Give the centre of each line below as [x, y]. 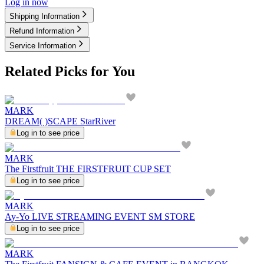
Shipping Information [44, 16]
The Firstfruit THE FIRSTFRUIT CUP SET [88, 169]
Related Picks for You [70, 72]
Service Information [43, 46]
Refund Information [42, 31]
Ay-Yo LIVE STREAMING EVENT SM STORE [100, 217]
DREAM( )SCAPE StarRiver [60, 121]
